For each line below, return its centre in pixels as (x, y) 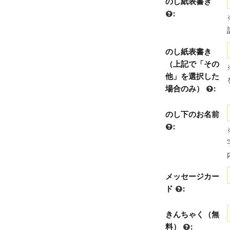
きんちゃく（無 (192, 214)
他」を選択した (192, 76)
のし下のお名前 (192, 114)
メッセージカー (192, 176)
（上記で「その (192, 64)
